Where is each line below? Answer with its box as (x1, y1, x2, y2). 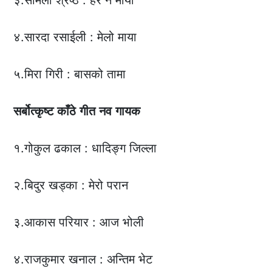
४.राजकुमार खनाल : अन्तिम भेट (13, 252, 153, 267)
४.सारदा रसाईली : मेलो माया (13, 30, 137, 45)
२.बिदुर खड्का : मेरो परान (13, 178, 129, 193)
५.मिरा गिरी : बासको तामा (13, 67, 126, 82)
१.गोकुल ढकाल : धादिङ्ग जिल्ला (13, 141, 157, 156)
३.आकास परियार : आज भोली (13, 215, 144, 230)
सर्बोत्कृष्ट (13, 104, 54, 119)
